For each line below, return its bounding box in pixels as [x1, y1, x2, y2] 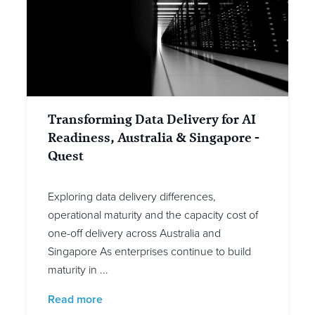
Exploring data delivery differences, [48, 190, 216, 205]
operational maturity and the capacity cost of [48, 208, 258, 223]
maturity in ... [48, 263, 108, 278]
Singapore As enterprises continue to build [48, 245, 251, 259]
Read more [48, 292, 103, 307]
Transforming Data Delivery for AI [48, 110, 256, 129]
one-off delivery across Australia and [48, 226, 221, 241]
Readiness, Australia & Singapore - [48, 128, 259, 148]
